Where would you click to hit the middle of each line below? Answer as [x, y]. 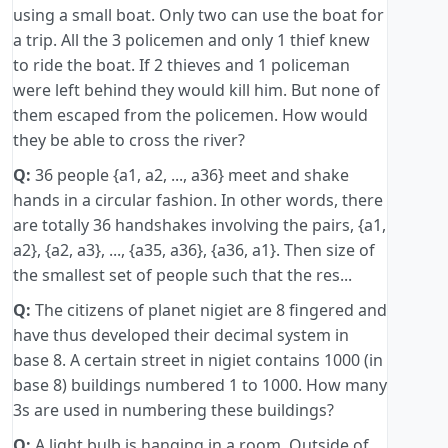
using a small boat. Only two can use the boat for [198, 15]
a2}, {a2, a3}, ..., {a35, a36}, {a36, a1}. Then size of [194, 250]
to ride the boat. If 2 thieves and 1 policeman [181, 65]
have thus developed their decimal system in [181, 335]
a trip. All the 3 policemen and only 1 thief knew [191, 40]
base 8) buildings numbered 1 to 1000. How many [200, 385]
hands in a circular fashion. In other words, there [198, 200]
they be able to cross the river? [129, 140]
